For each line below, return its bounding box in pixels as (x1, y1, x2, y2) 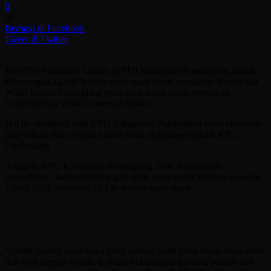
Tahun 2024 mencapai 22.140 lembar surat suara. (5, 182, 192, 193)
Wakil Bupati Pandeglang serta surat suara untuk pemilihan (5, 87, 229, 97)
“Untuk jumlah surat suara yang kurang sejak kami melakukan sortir (5, 245, 264, 256)
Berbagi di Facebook (5, 22, 85, 33)
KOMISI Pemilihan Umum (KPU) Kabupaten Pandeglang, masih (5, 65, 256, 76)
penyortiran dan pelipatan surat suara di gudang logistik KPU (5, 129, 238, 140)
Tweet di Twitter (5, 33, 68, 44)
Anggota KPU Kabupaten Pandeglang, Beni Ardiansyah (5, 160, 221, 171)
